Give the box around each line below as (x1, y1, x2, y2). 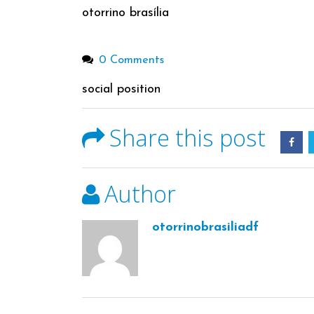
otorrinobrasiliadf (152, 221, 259, 234)
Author (104, 178, 176, 210)
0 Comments (99, 55, 165, 67)
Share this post (109, 122, 266, 153)
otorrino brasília (82, 6, 169, 20)
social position (82, 83, 161, 97)
